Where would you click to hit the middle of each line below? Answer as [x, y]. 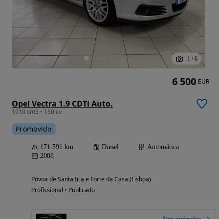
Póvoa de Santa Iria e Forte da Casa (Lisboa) [91, 179]
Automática [163, 147]
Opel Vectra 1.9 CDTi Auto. [62, 104]
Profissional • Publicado [63, 190]
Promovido [34, 129]
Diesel [110, 147]
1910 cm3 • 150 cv [37, 112]
